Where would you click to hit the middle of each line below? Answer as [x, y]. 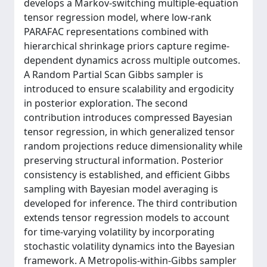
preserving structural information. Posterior [124, 160]
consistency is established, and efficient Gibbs [127, 175]
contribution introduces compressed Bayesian [128, 117]
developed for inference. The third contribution [131, 203]
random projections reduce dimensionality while [133, 146]
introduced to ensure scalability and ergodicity [129, 89]
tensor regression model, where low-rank [118, 17]
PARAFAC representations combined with [116, 32]
